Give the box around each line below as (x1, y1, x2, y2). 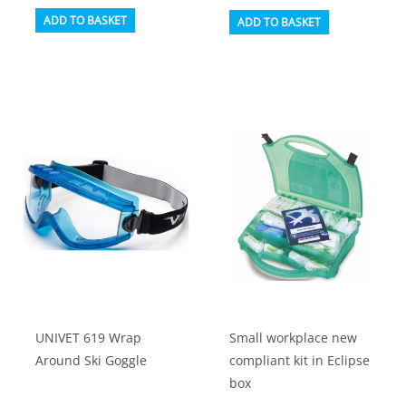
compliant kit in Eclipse (229, 351, 371, 369)
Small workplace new (229, 328, 358, 346)
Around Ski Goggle (35, 351, 148, 369)
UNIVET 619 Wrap (35, 328, 142, 346)
